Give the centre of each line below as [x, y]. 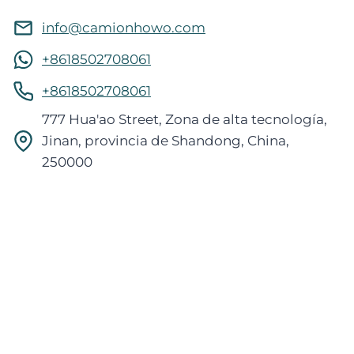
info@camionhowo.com [124, 28]
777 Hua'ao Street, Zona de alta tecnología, [185, 120]
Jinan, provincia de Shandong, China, [166, 141]
